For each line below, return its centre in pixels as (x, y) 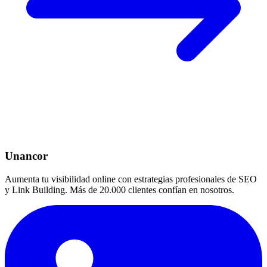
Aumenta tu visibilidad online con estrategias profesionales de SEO (131, 179)
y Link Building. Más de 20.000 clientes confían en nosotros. (119, 190)
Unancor (26, 156)
